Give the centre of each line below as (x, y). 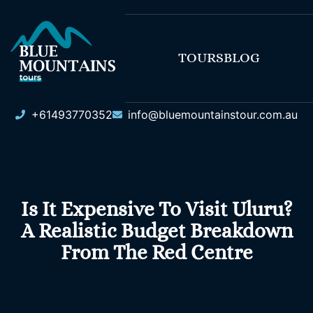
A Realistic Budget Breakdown (156, 231)
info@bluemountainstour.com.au (213, 114)
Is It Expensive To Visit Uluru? (156, 210)
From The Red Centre (156, 253)
